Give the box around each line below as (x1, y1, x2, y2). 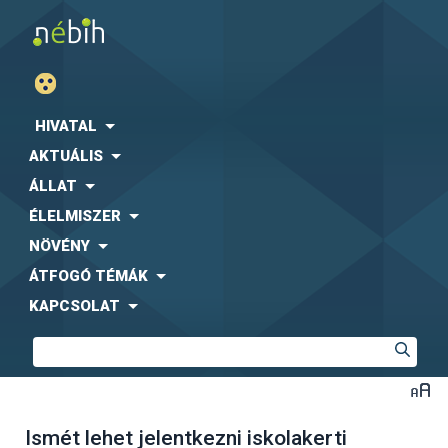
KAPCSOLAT (29, 297, 120, 315)
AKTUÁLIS (29, 147, 103, 165)
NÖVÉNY (29, 237, 90, 255)
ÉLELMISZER (29, 207, 121, 225)
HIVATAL (35, 117, 97, 135)
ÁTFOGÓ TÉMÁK (29, 267, 148, 285)
